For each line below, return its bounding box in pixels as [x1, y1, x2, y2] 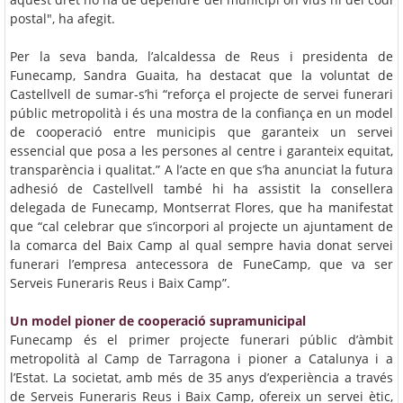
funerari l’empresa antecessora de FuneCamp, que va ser [10, 255, 393, 273]
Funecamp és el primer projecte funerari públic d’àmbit [10, 330, 393, 348]
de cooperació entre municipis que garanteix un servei [10, 122, 393, 140]
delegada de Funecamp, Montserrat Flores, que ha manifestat [10, 198, 393, 216]
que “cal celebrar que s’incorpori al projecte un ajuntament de [10, 217, 393, 235]
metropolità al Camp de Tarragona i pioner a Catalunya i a [10, 349, 393, 367]
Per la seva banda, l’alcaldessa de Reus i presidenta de [10, 47, 393, 65]
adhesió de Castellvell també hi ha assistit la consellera [10, 179, 393, 197]
